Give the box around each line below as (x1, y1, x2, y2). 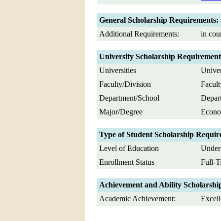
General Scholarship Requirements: (99, 15, 219, 24)
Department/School (99, 93, 159, 102)
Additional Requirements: (99, 29, 179, 38)
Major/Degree (99, 107, 143, 116)
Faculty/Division (99, 79, 151, 88)
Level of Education (99, 144, 159, 152)
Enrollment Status (99, 157, 154, 166)
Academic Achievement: (99, 194, 176, 203)
